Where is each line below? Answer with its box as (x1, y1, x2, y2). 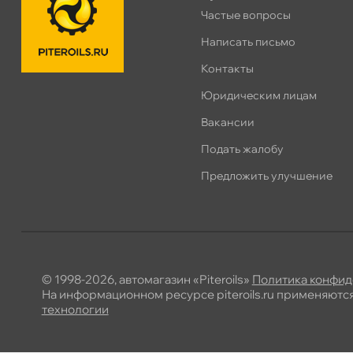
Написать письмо (200, 35, 295, 50)
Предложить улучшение (200, 169, 333, 184)
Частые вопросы (200, 8, 291, 23)
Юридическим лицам (200, 88, 317, 103)
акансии (200, 115, 255, 130)
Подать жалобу (200, 142, 284, 157)
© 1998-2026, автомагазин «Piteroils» (41, 272, 252, 288)
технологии (41, 302, 109, 318)
